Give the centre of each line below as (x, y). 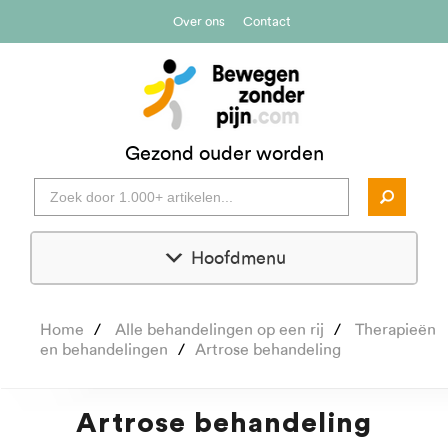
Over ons (198, 21)
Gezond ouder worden (224, 153)
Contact (266, 21)
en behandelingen (104, 349)
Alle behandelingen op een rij (219, 329)
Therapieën (395, 329)
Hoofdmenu (238, 258)
